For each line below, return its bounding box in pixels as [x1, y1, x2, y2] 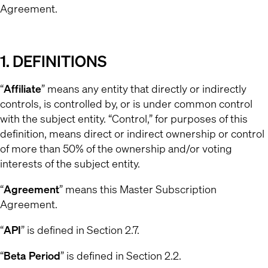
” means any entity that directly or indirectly [41, 81, 246, 96]
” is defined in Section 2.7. [21, 223, 139, 237]
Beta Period [4, 248, 60, 263]
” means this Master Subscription [59, 182, 217, 196]
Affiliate [4, 81, 41, 96]
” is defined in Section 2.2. [60, 248, 181, 263]
